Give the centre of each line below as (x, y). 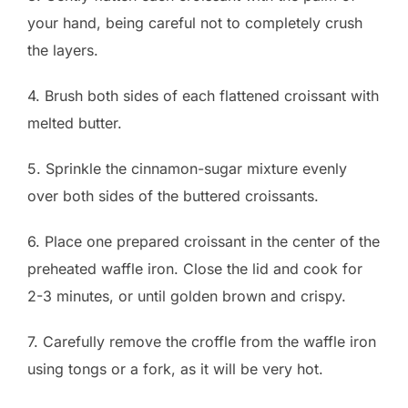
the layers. (63, 51)
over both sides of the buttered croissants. (173, 196)
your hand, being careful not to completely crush (195, 23)
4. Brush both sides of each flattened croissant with (203, 96)
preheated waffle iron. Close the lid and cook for (195, 269)
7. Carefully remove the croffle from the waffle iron (202, 342)
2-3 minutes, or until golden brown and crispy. (187, 296)
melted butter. (75, 123)
